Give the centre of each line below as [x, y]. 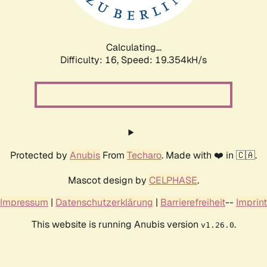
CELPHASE [173, 180]
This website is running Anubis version [116, 224]
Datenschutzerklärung [104, 202]
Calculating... [133, 47]
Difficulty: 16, [91, 60]
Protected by [40, 155]
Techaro [144, 155]
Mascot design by [108, 180]
